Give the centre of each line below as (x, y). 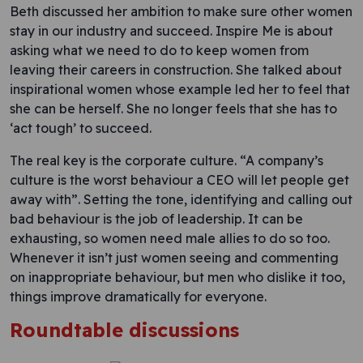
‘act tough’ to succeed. (81, 128)
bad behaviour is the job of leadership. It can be (156, 219)
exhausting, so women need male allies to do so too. (170, 238)
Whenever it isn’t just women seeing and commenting (174, 258)
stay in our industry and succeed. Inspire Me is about (171, 31)
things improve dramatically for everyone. (138, 297)
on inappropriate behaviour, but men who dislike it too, (177, 277)
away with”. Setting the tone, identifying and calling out (181, 199)
